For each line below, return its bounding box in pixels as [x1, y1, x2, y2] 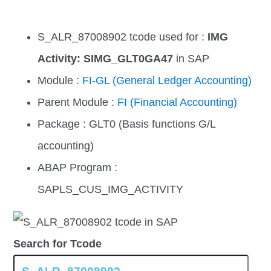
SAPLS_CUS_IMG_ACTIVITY [38, 183, 184, 196]
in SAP [173, 53, 210, 65]
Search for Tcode [13, 238, 102, 250]
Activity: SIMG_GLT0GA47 [38, 53, 174, 65]
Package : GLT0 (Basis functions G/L [38, 118, 216, 131]
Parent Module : [38, 96, 118, 109]
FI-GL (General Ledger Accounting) [82, 74, 252, 87]
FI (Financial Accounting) [117, 96, 238, 109]
